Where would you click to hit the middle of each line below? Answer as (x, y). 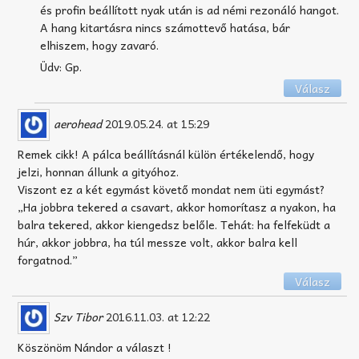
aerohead (78, 123)
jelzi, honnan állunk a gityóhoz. (98, 172)
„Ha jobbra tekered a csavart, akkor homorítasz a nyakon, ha (177, 207)
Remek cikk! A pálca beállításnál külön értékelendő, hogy (166, 154)
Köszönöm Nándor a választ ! (95, 347)
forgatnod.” (48, 260)
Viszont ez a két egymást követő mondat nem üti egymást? (171, 190)
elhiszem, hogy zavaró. (99, 45)
